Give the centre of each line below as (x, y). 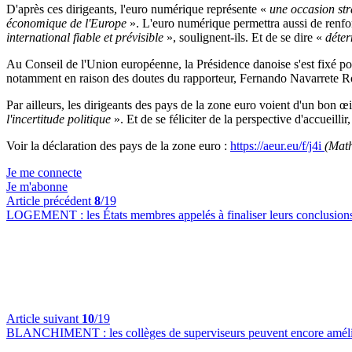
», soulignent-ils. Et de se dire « (244, 37)
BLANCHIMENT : (58, 333)
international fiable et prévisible (86, 37)
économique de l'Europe (68, 23)
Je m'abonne (37, 187)
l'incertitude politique (60, 119)
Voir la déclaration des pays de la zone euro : (118, 146)
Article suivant (44, 319)
